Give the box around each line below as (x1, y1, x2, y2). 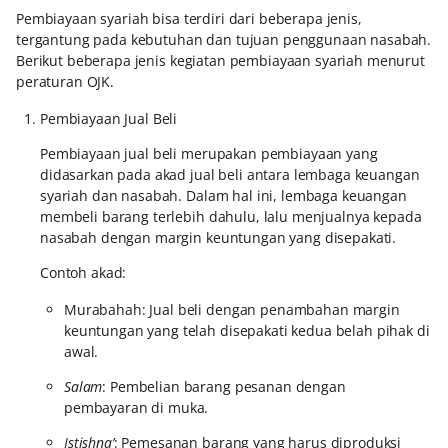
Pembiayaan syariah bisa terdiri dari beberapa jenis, (16, 9, 362, 29)
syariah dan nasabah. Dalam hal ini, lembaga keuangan (40, 186, 407, 206)
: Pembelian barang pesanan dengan (102, 377, 346, 397)
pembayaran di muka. (64, 398, 209, 418)
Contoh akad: (40, 263, 127, 283)
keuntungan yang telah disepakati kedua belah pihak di (64, 321, 430, 341)
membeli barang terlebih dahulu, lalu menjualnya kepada (40, 207, 422, 227)
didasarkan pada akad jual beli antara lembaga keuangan (40, 165, 420, 185)
